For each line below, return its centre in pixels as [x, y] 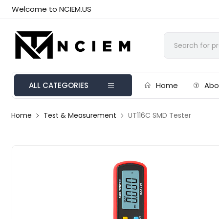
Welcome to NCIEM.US [52, 9]
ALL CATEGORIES [59, 85]
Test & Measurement [80, 115]
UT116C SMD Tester [160, 115]
